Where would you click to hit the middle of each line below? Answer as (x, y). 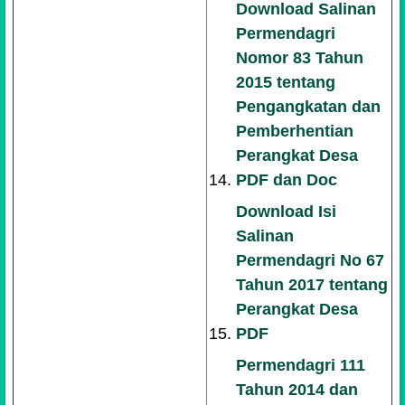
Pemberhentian (295, 131)
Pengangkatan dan (309, 107)
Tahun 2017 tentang (312, 285)
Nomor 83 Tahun (300, 58)
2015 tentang (286, 82)
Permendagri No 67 (311, 260)
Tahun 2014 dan (297, 390)
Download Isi (287, 212)
